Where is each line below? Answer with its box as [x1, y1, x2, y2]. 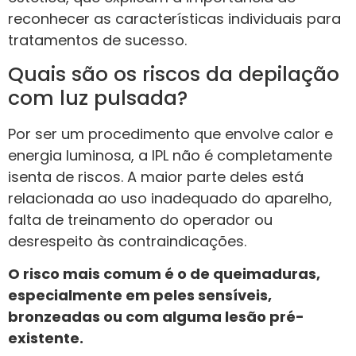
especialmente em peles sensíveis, [8, 285, 272, 306]
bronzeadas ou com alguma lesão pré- [8, 307, 304, 327]
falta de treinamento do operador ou [8, 209, 273, 230]
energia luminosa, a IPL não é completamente [8, 145, 332, 165]
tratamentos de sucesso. [8, 30, 187, 51]
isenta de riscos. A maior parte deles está [8, 166, 304, 187]
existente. [8, 328, 83, 349]
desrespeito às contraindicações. [8, 230, 246, 251]
